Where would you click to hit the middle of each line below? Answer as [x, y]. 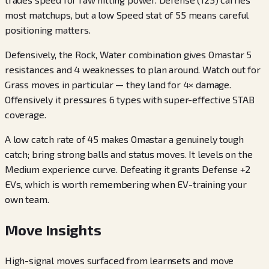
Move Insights [53, 229]
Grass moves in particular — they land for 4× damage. [118, 84]
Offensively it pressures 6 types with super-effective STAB [130, 99]
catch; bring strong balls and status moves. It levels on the [129, 154]
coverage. [26, 114]
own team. [27, 199]
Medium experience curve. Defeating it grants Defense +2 [128, 169]
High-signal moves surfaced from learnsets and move [119, 261]
